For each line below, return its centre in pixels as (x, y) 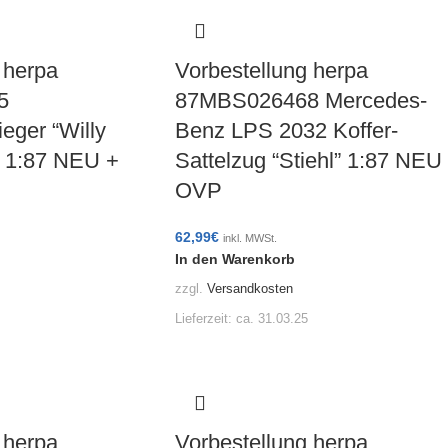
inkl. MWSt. (249, 237)
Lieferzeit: (205, 319)
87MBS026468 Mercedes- (300, 100)
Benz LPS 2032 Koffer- (286, 130)
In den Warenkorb (234, 258)
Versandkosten (249, 289)
